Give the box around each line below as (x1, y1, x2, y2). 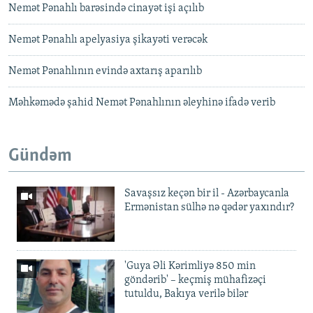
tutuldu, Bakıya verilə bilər (124, 288, 248, 300)
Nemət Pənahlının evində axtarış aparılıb (8, 66, 202, 78)
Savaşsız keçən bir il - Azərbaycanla (124, 187, 289, 199)
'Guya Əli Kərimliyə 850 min (124, 260, 256, 272)
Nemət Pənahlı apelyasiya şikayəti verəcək (8, 34, 208, 46)
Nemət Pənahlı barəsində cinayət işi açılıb (8, 3, 204, 15)
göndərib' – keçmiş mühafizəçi (124, 274, 266, 286)
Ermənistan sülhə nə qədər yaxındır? (124, 201, 294, 213)
